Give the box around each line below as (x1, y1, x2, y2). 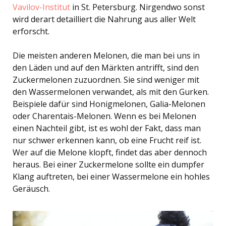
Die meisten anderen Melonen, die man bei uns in (13, 50, 200, 62)
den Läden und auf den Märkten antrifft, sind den (13, 62, 199, 74)
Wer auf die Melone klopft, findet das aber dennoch (13, 147, 207, 158)
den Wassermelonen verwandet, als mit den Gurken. (13, 86, 209, 98)
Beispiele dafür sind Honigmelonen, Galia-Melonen (13, 98, 205, 110)
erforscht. (13, 26, 49, 37)
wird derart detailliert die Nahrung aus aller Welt (13, 14, 196, 25)
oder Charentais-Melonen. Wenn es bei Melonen (13, 110, 196, 122)
